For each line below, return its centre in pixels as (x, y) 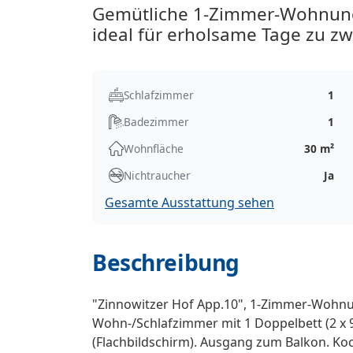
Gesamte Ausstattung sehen (190, 202)
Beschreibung (166, 262)
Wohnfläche (154, 148)
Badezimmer (156, 121)
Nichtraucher (157, 175)
